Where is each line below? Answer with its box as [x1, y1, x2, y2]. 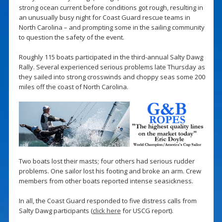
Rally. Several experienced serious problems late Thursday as [18, 62, 205, 71]
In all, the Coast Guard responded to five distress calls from [18, 196, 197, 206]
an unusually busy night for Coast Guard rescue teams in [18, 12, 190, 22]
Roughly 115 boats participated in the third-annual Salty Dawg [18, 52, 203, 61]
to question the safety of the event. [18, 32, 124, 42]
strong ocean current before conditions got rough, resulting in [18, 2, 203, 12]
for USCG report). [120, 206, 173, 216]
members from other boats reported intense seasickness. [18, 176, 193, 186]
